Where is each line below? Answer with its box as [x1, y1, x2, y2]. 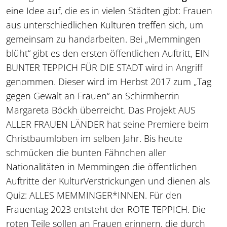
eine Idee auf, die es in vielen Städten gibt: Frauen [6, 4, 212, 17]
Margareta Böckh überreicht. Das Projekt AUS [6, 103, 196, 116]
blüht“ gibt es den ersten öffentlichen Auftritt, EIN [6, 47, 209, 59]
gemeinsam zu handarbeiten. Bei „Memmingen [6, 32, 201, 45]
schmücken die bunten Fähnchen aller [6, 146, 166, 159]
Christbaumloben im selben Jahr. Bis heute [6, 132, 182, 144]
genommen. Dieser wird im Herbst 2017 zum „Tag [6, 75, 211, 88]
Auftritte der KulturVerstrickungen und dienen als [6, 174, 210, 187]
